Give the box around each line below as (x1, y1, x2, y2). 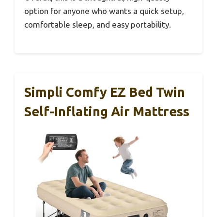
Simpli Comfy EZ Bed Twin (24, 85, 185, 100)
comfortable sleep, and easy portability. (24, 19, 171, 29)
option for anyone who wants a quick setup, (24, 6, 184, 15)
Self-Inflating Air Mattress (24, 104, 189, 119)
